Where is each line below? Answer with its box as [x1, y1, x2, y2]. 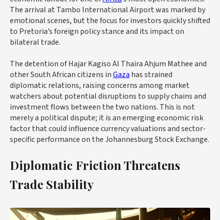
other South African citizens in [10, 69, 113, 80]
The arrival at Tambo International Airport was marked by [10, 4, 205, 15]
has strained [130, 69, 172, 80]
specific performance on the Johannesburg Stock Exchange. [10, 134, 209, 145]
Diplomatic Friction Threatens [10, 157, 180, 173]
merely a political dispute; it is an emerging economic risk [10, 112, 203, 123]
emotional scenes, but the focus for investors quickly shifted [10, 15, 210, 26]
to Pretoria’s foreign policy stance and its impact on [10, 26, 184, 37]
